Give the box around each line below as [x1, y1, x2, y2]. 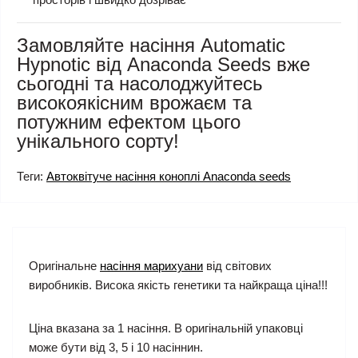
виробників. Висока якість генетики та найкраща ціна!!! [29, 278, 328, 292]
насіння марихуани [100, 259, 203, 272]
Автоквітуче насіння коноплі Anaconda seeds [46, 169, 291, 183]
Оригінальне [29, 259, 100, 272]
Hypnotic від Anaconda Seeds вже [17, 54, 310, 75]
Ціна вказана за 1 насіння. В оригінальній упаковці [29, 321, 303, 335]
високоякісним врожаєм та [17, 92, 252, 113]
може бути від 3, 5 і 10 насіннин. [29, 340, 203, 354]
